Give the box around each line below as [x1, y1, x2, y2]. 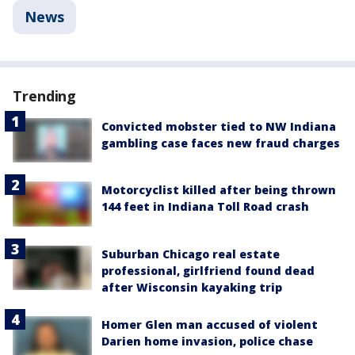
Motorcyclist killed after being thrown [101, 182, 336, 198]
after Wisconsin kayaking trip [101, 279, 282, 295]
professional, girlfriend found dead [101, 262, 315, 278]
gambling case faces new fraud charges [101, 136, 340, 151]
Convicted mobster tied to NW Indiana [101, 119, 336, 134]
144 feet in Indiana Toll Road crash [101, 199, 309, 215]
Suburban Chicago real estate [101, 246, 280, 261]
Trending [13, 86, 77, 105]
